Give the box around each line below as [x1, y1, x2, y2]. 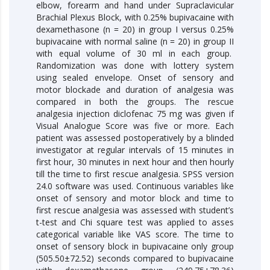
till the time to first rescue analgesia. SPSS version [36, 168, 234, 180]
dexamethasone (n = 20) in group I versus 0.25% [36, 23, 234, 35]
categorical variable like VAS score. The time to [36, 228, 234, 240]
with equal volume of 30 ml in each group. [36, 47, 234, 59]
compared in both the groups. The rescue [36, 95, 234, 107]
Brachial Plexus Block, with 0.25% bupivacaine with [36, 11, 234, 23]
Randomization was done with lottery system [36, 59, 234, 71]
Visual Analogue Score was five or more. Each [36, 119, 234, 131]
